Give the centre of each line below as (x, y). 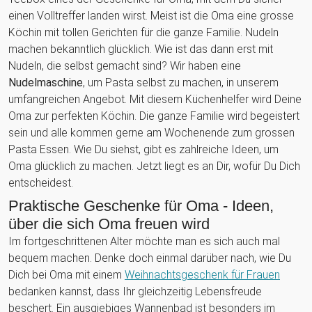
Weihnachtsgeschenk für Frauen (202, 274)
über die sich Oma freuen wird (109, 224)
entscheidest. (41, 182)
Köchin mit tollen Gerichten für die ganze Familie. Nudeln (143, 32)
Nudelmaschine (46, 82)
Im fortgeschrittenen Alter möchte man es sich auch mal (144, 241)
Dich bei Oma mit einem (67, 274)
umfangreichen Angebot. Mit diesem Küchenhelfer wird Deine (155, 99)
